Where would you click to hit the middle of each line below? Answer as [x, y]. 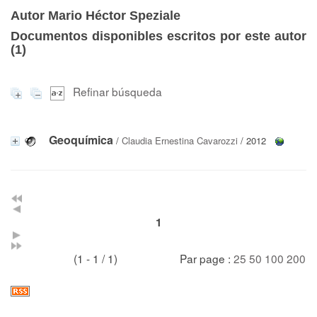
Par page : [207, 258]
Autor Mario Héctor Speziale [96, 16]
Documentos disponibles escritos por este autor [158, 36]
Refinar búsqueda [117, 91]
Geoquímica [81, 139]
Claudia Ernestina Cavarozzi [180, 140]
